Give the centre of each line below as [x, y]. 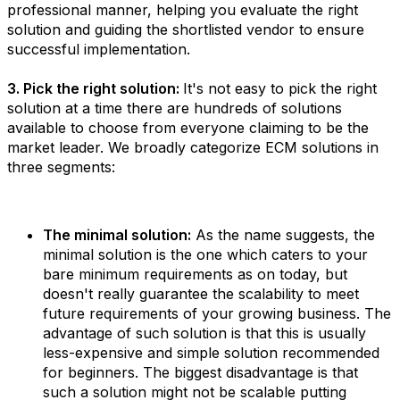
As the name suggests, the [283, 235]
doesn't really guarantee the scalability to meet [201, 294]
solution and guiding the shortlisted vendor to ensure [186, 29]
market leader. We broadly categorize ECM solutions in [193, 147]
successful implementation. [99, 49]
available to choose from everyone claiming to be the [188, 128]
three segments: [61, 167]
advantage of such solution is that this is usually [204, 333]
